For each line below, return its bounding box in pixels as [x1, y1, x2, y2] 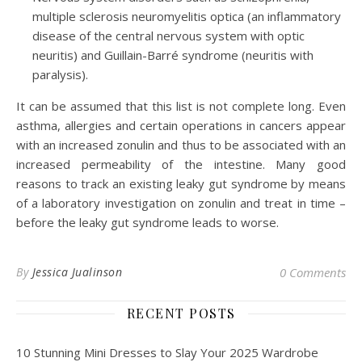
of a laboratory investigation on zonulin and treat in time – [16, 195, 346, 212]
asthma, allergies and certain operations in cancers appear [16, 117, 346, 134]
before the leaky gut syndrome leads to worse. [16, 214, 279, 231]
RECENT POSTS [126, 305, 236, 322]
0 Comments [280, 264, 346, 281]
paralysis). [32, 66, 88, 83]
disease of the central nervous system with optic [32, 27, 305, 44]
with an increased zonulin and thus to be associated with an [16, 137, 346, 154]
